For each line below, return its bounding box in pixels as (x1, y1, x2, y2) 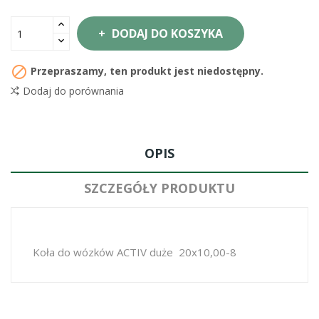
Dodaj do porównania (23, 84, 124, 98)
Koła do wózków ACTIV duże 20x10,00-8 (33, 245, 236, 259)
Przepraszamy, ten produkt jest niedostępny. (28, 63, 263, 78)
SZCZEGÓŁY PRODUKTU (84, 179, 235, 197)
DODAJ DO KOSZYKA (112, 26, 223, 41)
